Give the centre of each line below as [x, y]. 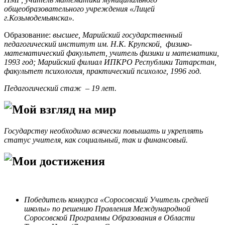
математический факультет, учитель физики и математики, [111, 53]
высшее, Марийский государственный [118, 35]
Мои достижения [59, 161]
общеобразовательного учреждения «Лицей [79, 9]
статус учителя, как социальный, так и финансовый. [96, 140]
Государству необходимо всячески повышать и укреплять [103, 131]
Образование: [28, 35]
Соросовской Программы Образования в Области [109, 217]
